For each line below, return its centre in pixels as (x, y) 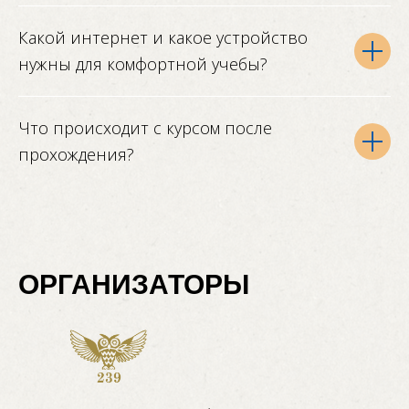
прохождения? (76, 155)
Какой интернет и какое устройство (163, 38)
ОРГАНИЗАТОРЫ (134, 285)
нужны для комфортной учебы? (143, 64)
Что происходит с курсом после (145, 128)
